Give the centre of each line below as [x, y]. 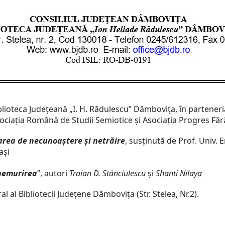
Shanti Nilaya [178, 173]
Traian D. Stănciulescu [108, 173]
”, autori [53, 173]
